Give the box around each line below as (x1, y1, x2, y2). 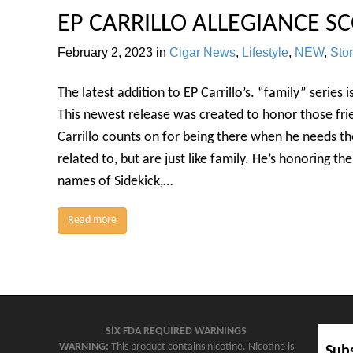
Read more (68, 214, 117, 227)
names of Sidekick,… (58, 174, 173, 190)
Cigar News (169, 46, 236, 60)
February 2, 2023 (58, 46, 153, 60)
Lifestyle (242, 46, 288, 60)
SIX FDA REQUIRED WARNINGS (106, 325, 247, 338)
